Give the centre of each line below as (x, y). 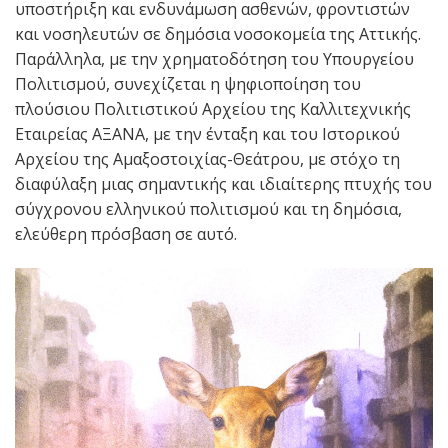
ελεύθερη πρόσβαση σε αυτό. (126, 233)
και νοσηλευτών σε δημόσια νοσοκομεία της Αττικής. (218, 33)
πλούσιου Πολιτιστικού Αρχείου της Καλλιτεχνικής (213, 108)
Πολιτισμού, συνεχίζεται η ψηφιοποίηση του (188, 83)
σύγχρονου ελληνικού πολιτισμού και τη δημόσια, (208, 208)
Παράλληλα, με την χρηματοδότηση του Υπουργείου (214, 58)
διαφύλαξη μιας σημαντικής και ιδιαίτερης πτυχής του (223, 183)
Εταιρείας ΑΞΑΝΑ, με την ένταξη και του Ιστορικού (207, 133)
